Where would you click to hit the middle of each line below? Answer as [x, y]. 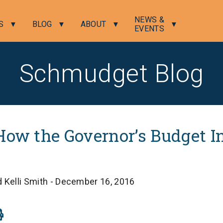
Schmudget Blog [111, 73]
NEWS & [150, 20]
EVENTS [150, 29]
